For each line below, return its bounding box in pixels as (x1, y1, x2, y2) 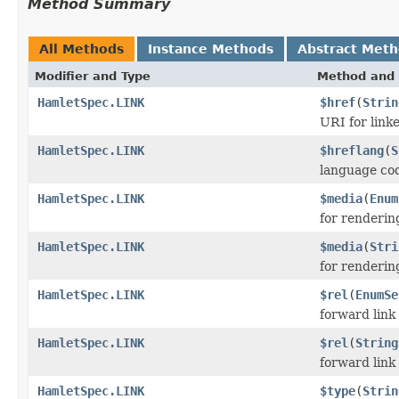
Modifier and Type (35, 69, 151, 83)
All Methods (39, 41, 124, 56)
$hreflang (320, 142, 384, 158)
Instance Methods (148, 41, 273, 56)
